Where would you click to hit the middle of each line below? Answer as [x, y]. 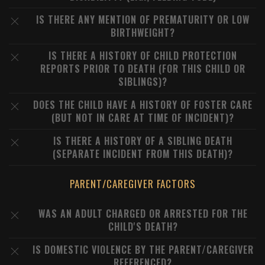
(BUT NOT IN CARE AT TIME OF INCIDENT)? [143, 118]
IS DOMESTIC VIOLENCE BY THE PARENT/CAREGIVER [143, 250]
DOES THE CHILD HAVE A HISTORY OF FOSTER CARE [143, 105]
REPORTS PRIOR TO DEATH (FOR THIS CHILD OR [143, 69]
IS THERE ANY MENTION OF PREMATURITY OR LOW [143, 20]
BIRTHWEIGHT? [143, 33]
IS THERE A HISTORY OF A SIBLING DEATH [143, 141]
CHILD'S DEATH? [143, 227]
